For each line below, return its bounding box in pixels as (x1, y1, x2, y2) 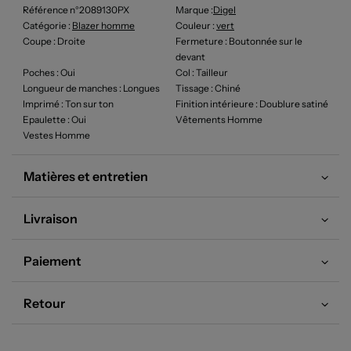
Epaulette (23, 114, 66, 125)
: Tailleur (190, 67, 228, 78)
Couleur (175, 20, 211, 31)
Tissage (175, 82, 209, 94)
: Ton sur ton (60, 98, 114, 110)
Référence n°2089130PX (23, 4, 129, 16)
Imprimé (23, 98, 60, 110)
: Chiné (209, 82, 241, 94)
